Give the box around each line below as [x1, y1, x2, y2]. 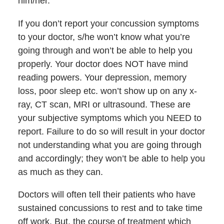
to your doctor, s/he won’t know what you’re [17, 31, 190, 42]
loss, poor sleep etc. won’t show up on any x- [17, 85, 197, 96]
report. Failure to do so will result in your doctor [17, 126, 205, 136]
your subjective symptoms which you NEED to [17, 112, 201, 123]
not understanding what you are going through [17, 139, 201, 150]
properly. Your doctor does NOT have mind [17, 58, 188, 69]
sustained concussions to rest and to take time [17, 202, 202, 213]
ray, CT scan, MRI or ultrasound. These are [17, 99, 190, 109]
